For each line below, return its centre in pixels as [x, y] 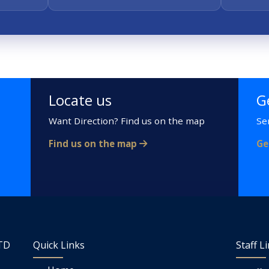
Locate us [80, 100]
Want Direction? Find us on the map [126, 120]
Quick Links [59, 245]
